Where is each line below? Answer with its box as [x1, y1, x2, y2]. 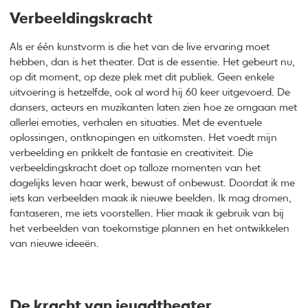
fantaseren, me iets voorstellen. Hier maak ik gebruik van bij [10, 208, 285, 219]
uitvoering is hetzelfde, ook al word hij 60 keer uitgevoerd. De [10, 87, 291, 98]
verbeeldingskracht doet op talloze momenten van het [10, 162, 261, 173]
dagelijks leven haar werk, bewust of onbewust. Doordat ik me [10, 177, 296, 188]
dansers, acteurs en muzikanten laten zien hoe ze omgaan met [10, 102, 298, 113]
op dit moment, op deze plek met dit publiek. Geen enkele [10, 71, 275, 82]
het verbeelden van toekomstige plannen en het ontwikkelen [10, 223, 290, 234]
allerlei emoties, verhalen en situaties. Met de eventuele [10, 117, 263, 128]
